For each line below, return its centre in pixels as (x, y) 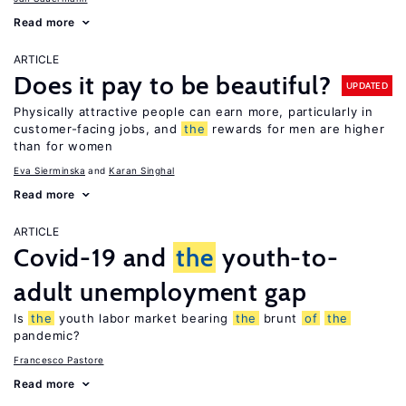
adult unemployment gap (160, 292)
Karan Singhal (142, 170)
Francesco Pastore (59, 360)
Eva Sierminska (49, 170)
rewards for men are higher (296, 129)
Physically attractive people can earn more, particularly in (193, 111)
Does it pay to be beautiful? (173, 85)
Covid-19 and (93, 257)
